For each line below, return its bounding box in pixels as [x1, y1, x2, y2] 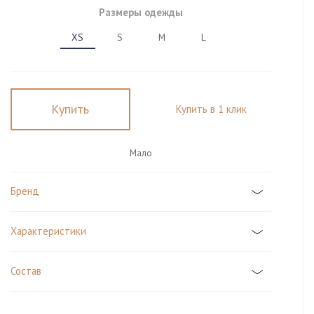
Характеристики [10, 224, 86, 238]
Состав [10, 264, 41, 278]
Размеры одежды [98, 6, 183, 20]
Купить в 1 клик [175, 102, 247, 116]
